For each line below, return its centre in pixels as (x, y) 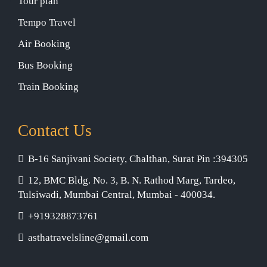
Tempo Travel (47, 22)
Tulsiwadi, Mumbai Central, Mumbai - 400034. (117, 195)
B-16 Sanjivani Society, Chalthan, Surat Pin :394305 (138, 159)
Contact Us (55, 131)
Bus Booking (45, 65)
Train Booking (48, 87)
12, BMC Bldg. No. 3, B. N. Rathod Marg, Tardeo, (132, 180)
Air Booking (44, 44)
